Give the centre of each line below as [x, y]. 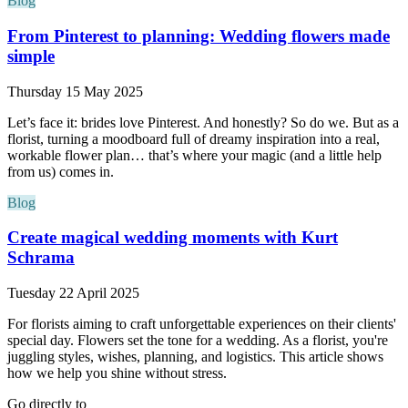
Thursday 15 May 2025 [75, 91]
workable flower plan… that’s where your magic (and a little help [194, 155]
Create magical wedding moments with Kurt [173, 238]
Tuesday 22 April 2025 [73, 293]
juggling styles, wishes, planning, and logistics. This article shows [195, 357]
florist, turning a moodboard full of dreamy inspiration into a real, [194, 138]
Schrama [41, 258]
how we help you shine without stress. [117, 373]
